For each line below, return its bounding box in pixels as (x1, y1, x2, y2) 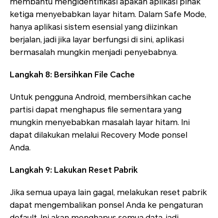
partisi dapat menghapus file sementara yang (10, 105, 182, 115)
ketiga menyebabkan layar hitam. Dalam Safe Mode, (10, 10, 206, 19)
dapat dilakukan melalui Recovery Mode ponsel (10, 130, 187, 140)
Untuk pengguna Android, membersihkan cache (10, 92, 191, 102)
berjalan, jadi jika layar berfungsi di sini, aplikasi (10, 35, 184, 45)
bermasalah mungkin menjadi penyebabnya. (10, 48, 178, 57)
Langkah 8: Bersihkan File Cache (10, 70, 135, 80)
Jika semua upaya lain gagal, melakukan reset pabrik (10, 188, 207, 198)
